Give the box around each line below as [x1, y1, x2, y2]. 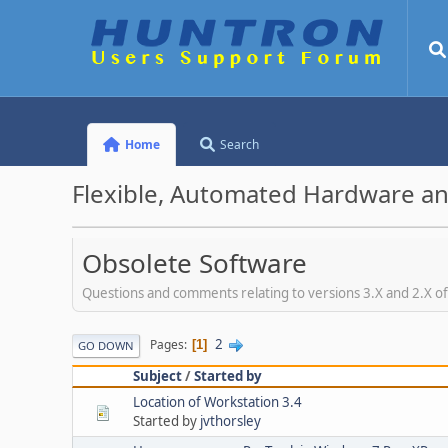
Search [220, 136, 260, 153]
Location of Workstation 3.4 [133, 392, 302, 411]
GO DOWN [78, 337, 134, 353]
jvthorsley [200, 411, 261, 430]
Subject [133, 366, 182, 385]
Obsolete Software [82, 245, 307, 281]
